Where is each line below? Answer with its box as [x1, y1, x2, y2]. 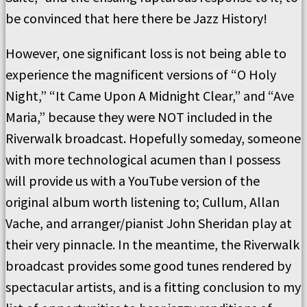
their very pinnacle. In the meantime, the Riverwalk [5, 236, 299, 253]
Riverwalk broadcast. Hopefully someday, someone [5, 130, 301, 147]
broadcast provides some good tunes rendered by [5, 257, 291, 274]
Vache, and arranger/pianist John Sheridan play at [5, 214, 292, 232]
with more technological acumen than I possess [5, 151, 280, 168]
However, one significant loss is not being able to [5, 45, 286, 62]
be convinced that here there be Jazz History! [5, 10, 267, 27]
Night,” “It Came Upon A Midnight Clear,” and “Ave [5, 87, 294, 104]
